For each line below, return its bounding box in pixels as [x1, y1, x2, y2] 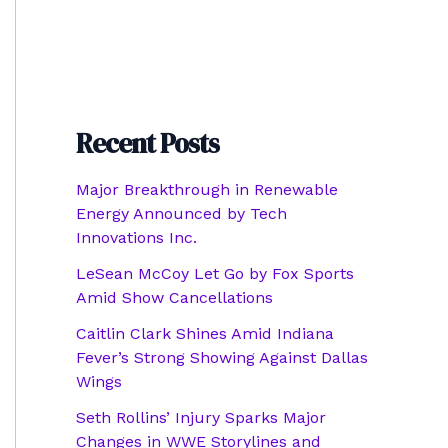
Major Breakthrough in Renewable [76, 180, 338, 200]
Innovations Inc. [76, 228, 197, 248]
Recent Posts [76, 125, 219, 163]
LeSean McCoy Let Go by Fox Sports [76, 264, 354, 284]
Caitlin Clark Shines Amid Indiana [76, 324, 334, 344]
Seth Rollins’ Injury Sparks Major [76, 408, 326, 428]
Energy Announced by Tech [76, 204, 287, 224]
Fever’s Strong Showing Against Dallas [76, 348, 368, 368]
